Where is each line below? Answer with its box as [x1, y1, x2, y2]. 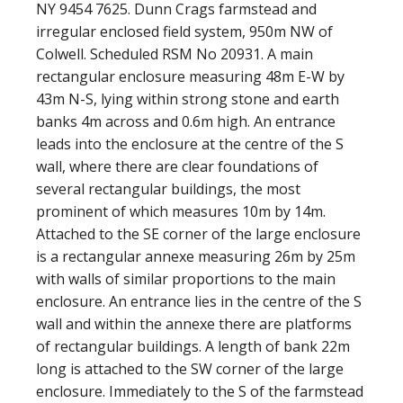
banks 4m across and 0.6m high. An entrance [36, 112, 336, 131]
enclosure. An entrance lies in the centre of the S [36, 291, 362, 311]
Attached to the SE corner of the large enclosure [36, 224, 361, 244]
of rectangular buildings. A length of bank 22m [36, 336, 350, 356]
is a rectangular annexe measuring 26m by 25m [36, 246, 355, 266]
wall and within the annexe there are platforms [36, 314, 352, 334]
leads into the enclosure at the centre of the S [36, 134, 344, 154]
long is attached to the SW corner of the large [36, 359, 344, 379]
